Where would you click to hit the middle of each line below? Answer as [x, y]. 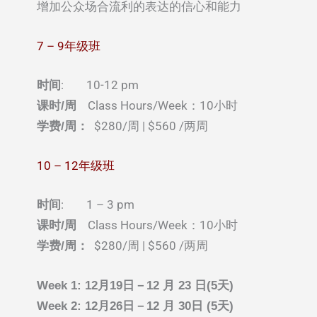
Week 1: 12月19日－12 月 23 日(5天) [135, 286]
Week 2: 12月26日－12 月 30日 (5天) [137, 306]
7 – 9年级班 [69, 46]
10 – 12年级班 [76, 165]
